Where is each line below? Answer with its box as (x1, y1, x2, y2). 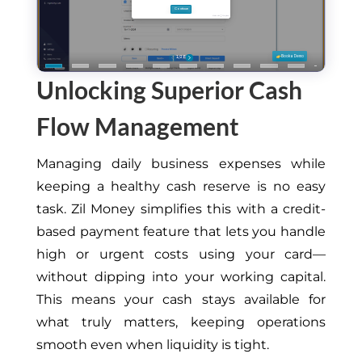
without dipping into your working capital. (36, 269, 326, 285)
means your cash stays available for (61, 292, 326, 308)
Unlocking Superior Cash (36, 75, 302, 105)
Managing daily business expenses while (36, 156, 326, 172)
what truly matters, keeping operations (36, 314, 326, 330)
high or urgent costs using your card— (36, 246, 326, 263)
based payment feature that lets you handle (36, 224, 326, 240)
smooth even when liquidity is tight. (36, 337, 272, 353)
